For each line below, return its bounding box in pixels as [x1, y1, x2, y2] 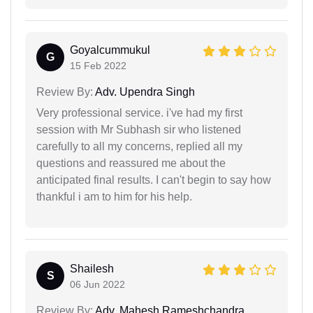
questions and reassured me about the [36, 156, 226, 169]
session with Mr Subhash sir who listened [36, 123, 241, 136]
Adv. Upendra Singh [93, 85, 195, 98]
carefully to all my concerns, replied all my [36, 140, 242, 152]
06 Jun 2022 [70, 278, 125, 290]
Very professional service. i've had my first [36, 106, 242, 119]
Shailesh [70, 262, 114, 275]
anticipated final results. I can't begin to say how [36, 173, 271, 186]
